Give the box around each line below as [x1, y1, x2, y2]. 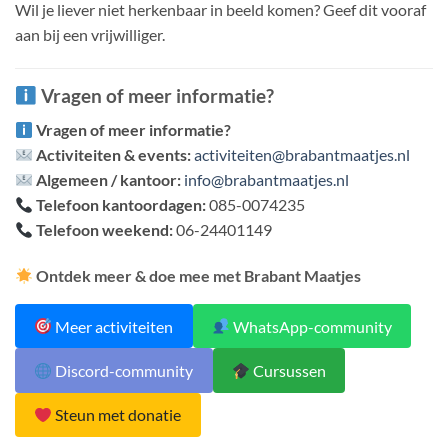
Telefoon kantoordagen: [36, 195, 207, 215]
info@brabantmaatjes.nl [184, 170, 350, 190]
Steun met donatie [52, 405, 182, 425]
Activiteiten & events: [36, 145, 192, 165]
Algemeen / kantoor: [36, 170, 182, 190]
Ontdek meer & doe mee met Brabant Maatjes [33, 266, 362, 286]
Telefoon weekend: [36, 220, 174, 240]
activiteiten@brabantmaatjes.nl [194, 145, 411, 165]
